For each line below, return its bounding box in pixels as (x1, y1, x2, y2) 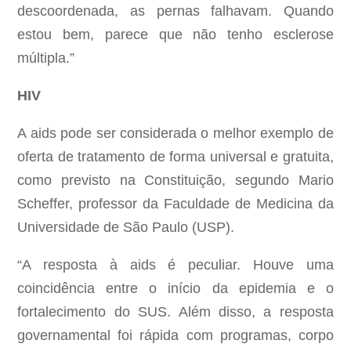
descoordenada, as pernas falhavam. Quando (17, 3, 334, 20)
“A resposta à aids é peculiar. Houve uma (17, 257, 334, 273)
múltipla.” (17, 50, 75, 67)
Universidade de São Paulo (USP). (17, 219, 235, 236)
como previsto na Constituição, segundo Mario (17, 172, 334, 189)
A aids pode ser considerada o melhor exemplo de (17, 125, 334, 142)
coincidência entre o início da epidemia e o (17, 280, 334, 297)
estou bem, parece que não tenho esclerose (17, 27, 334, 43)
